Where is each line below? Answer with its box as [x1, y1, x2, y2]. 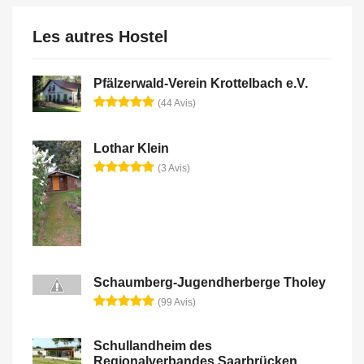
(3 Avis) [158, 162, 190, 175]
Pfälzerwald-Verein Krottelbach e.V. [93, 76, 308, 90]
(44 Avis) [158, 97, 196, 109]
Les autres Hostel [32, 27, 168, 45]
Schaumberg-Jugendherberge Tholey [93, 275, 326, 289]
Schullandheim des [93, 338, 212, 353]
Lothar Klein [93, 141, 169, 156]
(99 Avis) [158, 296, 196, 308]
